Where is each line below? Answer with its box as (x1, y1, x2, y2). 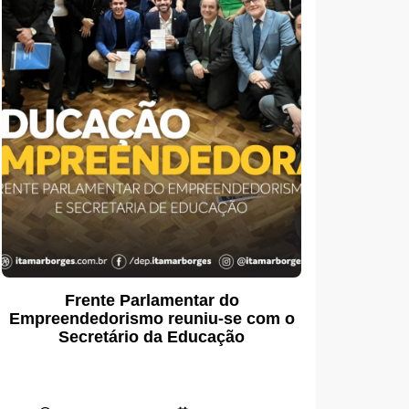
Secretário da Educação (58, 327, 245, 346)
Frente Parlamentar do (64, 290, 239, 309)
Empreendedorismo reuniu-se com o (8, 309, 295, 328)
